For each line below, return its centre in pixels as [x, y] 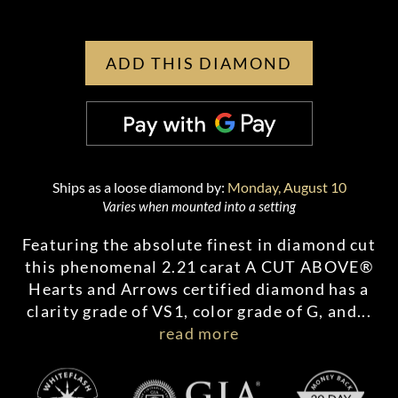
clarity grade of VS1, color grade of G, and [192, 311]
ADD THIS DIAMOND [199, 63]
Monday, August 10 [287, 187]
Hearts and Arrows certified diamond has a [199, 289]
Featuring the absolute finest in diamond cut [199, 244]
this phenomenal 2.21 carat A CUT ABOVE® [199, 267]
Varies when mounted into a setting [199, 206]
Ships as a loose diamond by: [139, 187]
